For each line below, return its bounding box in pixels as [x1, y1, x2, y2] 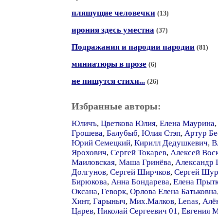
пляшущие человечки [72, 8, 155, 18]
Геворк [101, 187, 126, 196]
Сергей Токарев [110, 148, 166, 157]
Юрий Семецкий [72, 138, 130, 147]
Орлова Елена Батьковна [130, 187, 217, 196]
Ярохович [72, 148, 107, 157]
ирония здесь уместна [72, 25, 154, 35]
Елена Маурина [160, 119, 215, 128]
